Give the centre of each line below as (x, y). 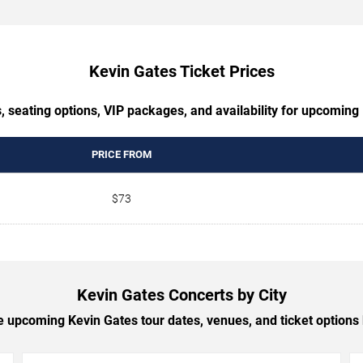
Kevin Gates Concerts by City (181, 295)
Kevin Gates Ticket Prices (181, 71)
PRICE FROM (121, 154)
